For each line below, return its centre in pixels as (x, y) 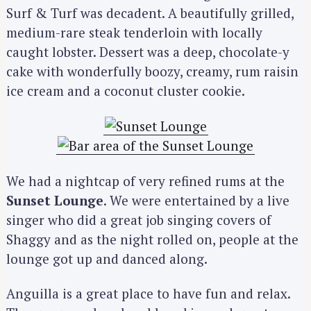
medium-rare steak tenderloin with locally (134, 33)
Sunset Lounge (55, 200)
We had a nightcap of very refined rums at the (145, 180)
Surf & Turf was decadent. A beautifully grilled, (150, 13)
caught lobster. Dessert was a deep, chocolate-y (148, 52)
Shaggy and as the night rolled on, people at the (152, 239)
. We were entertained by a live (196, 200)
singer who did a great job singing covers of (139, 219)
